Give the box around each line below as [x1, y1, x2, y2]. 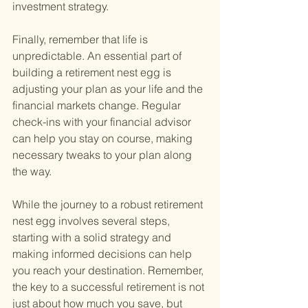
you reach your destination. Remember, [12, 263, 206, 278]
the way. [12, 164, 52, 179]
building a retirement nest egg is [12, 65, 174, 80]
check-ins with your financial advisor [12, 115, 194, 129]
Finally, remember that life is [12, 32, 151, 47]
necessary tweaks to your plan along [12, 148, 195, 162]
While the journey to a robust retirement [12, 197, 206, 212]
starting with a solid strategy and [12, 230, 174, 245]
